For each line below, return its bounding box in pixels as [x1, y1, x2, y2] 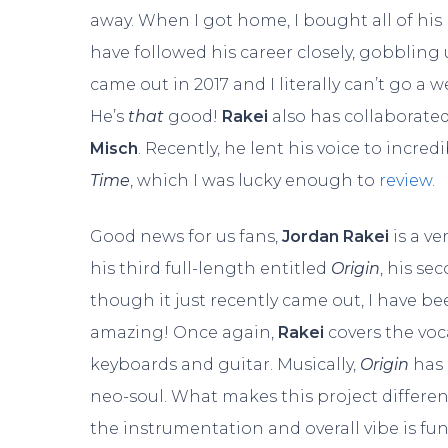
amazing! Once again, [90, 323, 279, 342]
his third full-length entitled [90, 259, 332, 278]
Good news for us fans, [90, 227, 283, 246]
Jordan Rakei [282, 227, 390, 246]
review [379, 171, 433, 190]
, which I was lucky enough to [130, 171, 380, 190]
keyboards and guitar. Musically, [90, 355, 361, 374]
